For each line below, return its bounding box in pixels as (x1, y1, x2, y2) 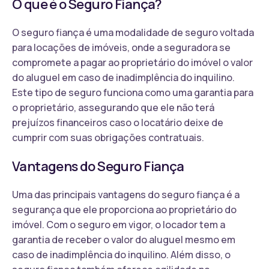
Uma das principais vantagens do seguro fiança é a (12, 187, 240, 201)
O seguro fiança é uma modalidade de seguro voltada (12, 25, 254, 39)
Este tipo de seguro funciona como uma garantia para (12, 85, 253, 99)
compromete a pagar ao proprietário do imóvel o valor (12, 55, 253, 69)
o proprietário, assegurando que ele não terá (12, 100, 214, 114)
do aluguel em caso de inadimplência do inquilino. (12, 70, 235, 84)
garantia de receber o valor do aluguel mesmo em (12, 232, 235, 246)
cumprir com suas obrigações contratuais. (12, 130, 204, 144)
